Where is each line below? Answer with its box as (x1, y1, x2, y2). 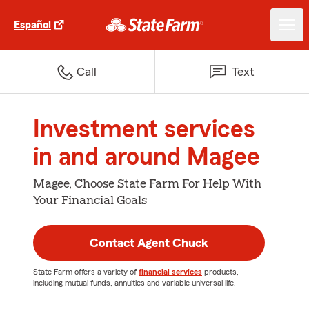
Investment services (33, 117, 255, 142)
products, (202, 268, 239, 276)
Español (14, 19, 51, 30)
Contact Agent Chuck (90, 237, 208, 249)
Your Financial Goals (33, 194, 147, 206)
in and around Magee (33, 145, 260, 170)
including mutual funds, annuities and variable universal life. (33, 279, 236, 287)
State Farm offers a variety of (33, 268, 139, 276)
